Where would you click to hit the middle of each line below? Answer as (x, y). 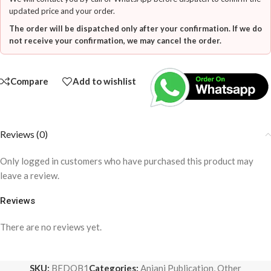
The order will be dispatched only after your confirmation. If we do (135, 28)
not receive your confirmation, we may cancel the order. (115, 41)
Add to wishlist (104, 81)
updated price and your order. (62, 11)
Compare (29, 81)
